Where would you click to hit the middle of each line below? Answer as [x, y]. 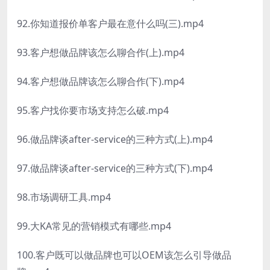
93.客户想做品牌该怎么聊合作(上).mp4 [101, 53]
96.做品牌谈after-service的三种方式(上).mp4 [115, 140]
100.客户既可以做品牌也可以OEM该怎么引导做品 [124, 255]
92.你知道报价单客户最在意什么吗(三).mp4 [110, 24]
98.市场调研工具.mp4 [64, 197]
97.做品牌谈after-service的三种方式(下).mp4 [115, 168]
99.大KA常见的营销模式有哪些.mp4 [94, 226]
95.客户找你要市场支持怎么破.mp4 [93, 111]
